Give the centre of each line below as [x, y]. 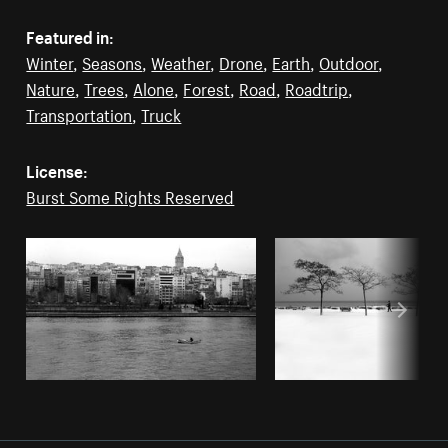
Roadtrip [317, 86]
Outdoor [349, 60]
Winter [50, 60]
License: [57, 168]
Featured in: [70, 34]
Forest [207, 86]
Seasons [112, 60]
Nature [51, 86]
